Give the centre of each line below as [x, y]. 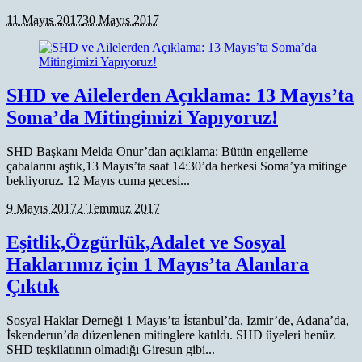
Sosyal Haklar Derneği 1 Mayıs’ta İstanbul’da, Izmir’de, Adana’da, [178, 321]
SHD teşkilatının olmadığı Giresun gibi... [111, 350]
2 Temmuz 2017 [118, 208]
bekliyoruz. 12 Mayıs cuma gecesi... [98, 181]
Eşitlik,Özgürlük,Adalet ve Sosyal [146, 243]
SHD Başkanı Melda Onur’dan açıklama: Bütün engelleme [157, 152]
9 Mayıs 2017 [42, 208]
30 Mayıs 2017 [121, 19]
